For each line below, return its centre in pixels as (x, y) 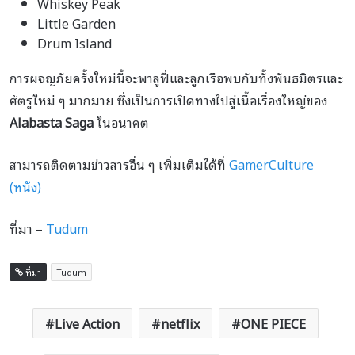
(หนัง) (25, 186)
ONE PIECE (273, 323)
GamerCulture (271, 164)
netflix (180, 323)
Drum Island (74, 42)
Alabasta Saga (52, 122)
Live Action (87, 323)
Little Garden (76, 23)
